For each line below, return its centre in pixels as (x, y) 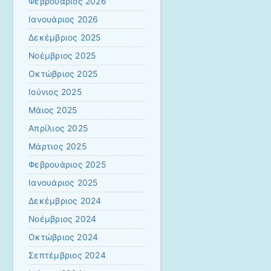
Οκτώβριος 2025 (63, 74)
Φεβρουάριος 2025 (67, 165)
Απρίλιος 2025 (58, 129)
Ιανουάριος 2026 (64, 20)
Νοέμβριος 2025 (62, 56)
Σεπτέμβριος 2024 (67, 256)
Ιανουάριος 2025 (63, 183)
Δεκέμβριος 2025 (65, 38)
